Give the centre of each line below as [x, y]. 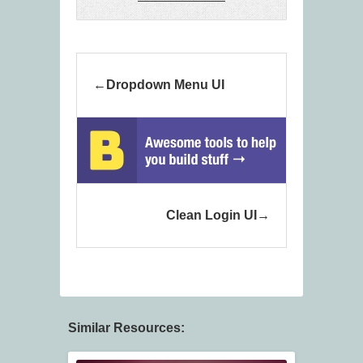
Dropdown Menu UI [165, 85]
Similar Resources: [126, 328]
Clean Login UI [211, 216]
